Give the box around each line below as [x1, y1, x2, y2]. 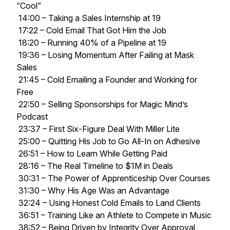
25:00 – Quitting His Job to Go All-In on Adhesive [16, 136, 200, 146]
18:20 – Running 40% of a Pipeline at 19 [16, 37, 166, 48]
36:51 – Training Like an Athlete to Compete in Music [16, 210, 212, 220]
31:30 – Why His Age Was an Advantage [16, 185, 169, 196]
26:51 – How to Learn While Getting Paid [16, 148, 167, 159]
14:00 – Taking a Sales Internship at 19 [16, 13, 161, 23]
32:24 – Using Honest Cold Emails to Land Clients [16, 198, 201, 208]
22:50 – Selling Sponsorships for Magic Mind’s [16, 99, 188, 109]
